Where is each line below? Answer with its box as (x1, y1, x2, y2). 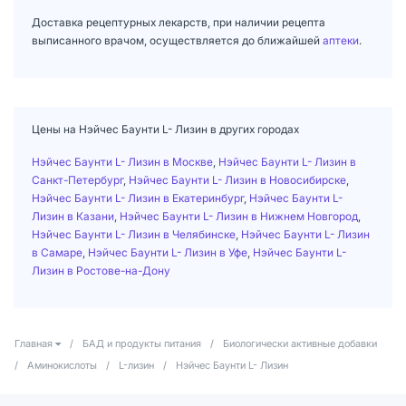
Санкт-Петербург (32, 172, 123, 187)
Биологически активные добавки (223, 336, 377, 350)
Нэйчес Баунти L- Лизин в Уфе (88, 245, 247, 259)
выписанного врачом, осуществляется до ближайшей (32, 33, 323, 47)
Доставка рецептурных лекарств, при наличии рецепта (32, 14, 325, 29)
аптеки (323, 33, 359, 47)
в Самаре (32, 245, 82, 259)
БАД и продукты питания (82, 336, 201, 350)
